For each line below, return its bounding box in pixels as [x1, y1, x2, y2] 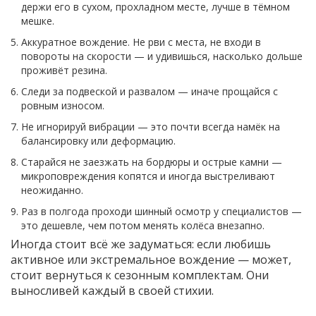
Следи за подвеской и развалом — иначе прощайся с [21, 85, 278, 99]
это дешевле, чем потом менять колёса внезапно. [21, 219, 265, 233]
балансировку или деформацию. [21, 134, 176, 148]
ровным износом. [21, 99, 104, 113]
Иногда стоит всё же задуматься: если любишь [11, 236, 271, 253]
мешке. [21, 14, 54, 28]
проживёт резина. [21, 63, 107, 78]
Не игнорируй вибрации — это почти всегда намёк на [21, 120, 280, 134]
